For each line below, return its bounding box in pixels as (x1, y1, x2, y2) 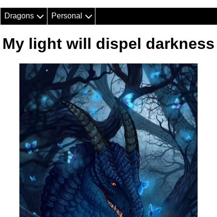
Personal (51, 12, 82, 20)
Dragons (4, 12, 34, 20)
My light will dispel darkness (2, 35, 215, 53)
